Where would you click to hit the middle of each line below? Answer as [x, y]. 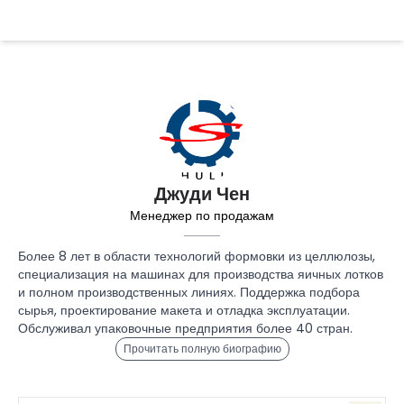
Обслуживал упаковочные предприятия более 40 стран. [185, 328]
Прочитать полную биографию [202, 349]
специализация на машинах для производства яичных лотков [201, 274]
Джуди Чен [202, 194]
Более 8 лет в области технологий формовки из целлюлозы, [197, 256]
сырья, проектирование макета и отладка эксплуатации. [184, 310]
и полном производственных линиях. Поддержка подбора [189, 292]
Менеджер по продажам [202, 216]
